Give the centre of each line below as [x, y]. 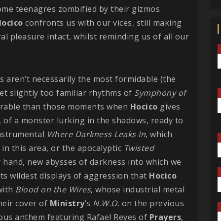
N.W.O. [106, 203]
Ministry [67, 203]
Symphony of [160, 92]
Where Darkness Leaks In [96, 134]
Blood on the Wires [53, 189]
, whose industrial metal [138, 189]
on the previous [152, 203]
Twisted [139, 148]
